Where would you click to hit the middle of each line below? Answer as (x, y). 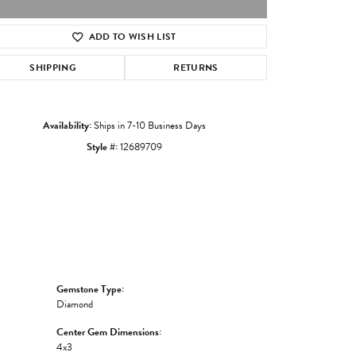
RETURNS (196, 67)
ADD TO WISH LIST (132, 36)
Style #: (102, 147)
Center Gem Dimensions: (109, 332)
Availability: (67, 125)
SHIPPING (53, 67)
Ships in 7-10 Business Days (149, 125)
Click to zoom (204, 56)
